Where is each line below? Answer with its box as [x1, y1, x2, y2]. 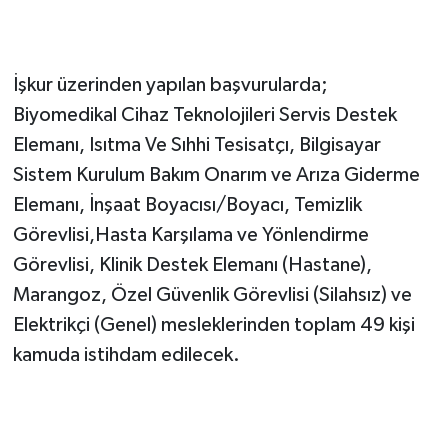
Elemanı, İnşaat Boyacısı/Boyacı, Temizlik [12, 195, 362, 216]
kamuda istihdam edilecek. [12, 345, 240, 366]
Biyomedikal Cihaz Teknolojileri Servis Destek [12, 105, 397, 126]
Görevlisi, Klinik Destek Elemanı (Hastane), [12, 255, 372, 276]
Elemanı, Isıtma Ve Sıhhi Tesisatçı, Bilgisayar [12, 135, 381, 156]
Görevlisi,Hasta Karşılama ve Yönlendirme [12, 225, 369, 246]
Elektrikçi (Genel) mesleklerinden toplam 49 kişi [12, 315, 415, 336]
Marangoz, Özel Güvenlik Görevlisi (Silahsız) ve [12, 285, 412, 306]
